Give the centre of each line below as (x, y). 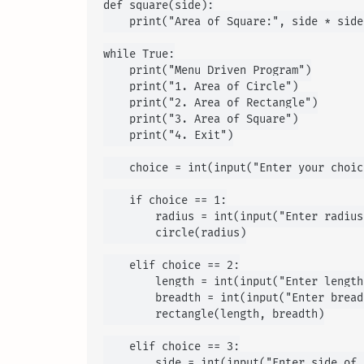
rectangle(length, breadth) (214, 314)
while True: (139, 54)
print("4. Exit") (168, 136)
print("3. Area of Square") (201, 119)
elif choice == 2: (171, 266)
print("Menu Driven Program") (207, 71)
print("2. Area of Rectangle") (210, 103)
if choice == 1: (165, 201)
